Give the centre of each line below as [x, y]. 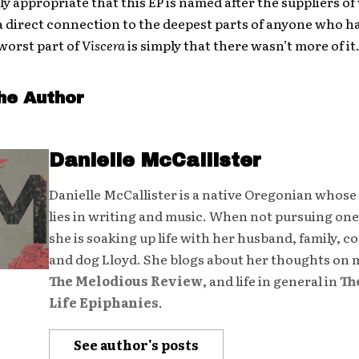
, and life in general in [271, 280]
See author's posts [136, 344]
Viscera [103, 44]
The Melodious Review [125, 280]
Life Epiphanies [103, 302]
